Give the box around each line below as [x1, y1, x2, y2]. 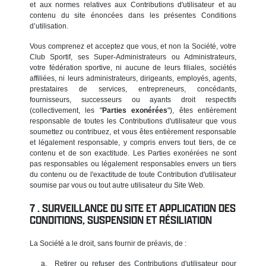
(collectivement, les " [30, 106, 102, 115]
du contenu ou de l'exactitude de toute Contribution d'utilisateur [30, 170, 236, 179]
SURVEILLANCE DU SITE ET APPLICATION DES [42, 200, 236, 216]
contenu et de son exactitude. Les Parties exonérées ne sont [30, 148, 236, 157]
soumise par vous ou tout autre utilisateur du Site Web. [30, 180, 205, 189]
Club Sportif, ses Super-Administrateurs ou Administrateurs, [30, 52, 236, 61]
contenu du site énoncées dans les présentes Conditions [30, 11, 236, 20]
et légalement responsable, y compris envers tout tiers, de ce [30, 138, 236, 147]
